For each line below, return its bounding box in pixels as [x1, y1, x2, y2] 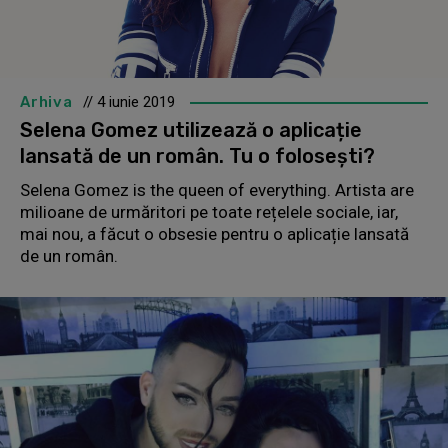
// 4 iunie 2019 [82, 92, 175, 111]
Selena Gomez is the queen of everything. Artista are [20, 179, 414, 200]
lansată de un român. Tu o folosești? [20, 143, 375, 168]
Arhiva [20, 92, 73, 111]
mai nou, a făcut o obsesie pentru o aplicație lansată [20, 223, 409, 244]
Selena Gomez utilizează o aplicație [20, 117, 362, 142]
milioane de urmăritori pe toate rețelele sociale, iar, [20, 201, 398, 222]
